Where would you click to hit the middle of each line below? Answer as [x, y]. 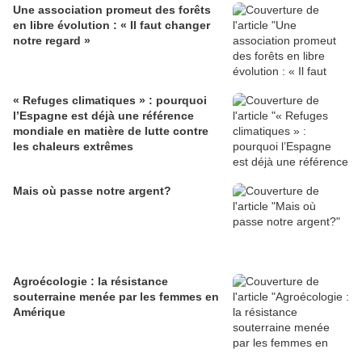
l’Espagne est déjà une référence [103, 115]
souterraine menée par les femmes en [116, 296]
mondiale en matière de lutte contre [111, 130]
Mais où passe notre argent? [92, 190]
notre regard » [52, 40]
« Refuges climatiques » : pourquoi [110, 100]
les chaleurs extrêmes [73, 146]
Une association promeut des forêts [112, 9]
